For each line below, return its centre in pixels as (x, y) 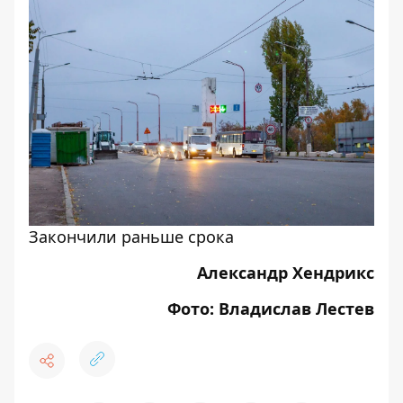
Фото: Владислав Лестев (271, 309)
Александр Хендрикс (286, 273)
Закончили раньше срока (131, 237)
